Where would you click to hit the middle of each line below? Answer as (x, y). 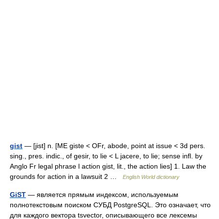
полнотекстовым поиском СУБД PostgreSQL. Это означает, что (110, 205)
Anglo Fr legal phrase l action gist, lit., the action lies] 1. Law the (108, 166)
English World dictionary (151, 177)
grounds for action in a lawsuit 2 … (66, 176)
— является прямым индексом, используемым (102, 195)
